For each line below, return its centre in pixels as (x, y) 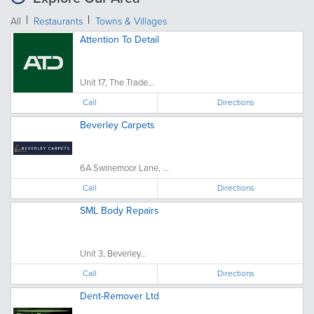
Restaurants (58, 21)
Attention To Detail (120, 39)
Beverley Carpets (117, 125)
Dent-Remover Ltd (120, 296)
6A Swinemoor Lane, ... (124, 168)
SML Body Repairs (120, 210)
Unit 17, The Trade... (117, 82)
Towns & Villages (131, 21)
